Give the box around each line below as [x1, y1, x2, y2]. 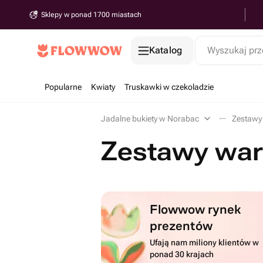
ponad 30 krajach [150, 249, 214, 259]
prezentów [150, 213, 213, 238]
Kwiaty [91, 82, 115, 92]
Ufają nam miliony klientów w [150, 238, 259, 247]
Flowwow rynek [150, 196, 242, 221]
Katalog [149, 45, 183, 56]
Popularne [45, 82, 82, 92]
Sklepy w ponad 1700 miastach [41, 11, 141, 19]
